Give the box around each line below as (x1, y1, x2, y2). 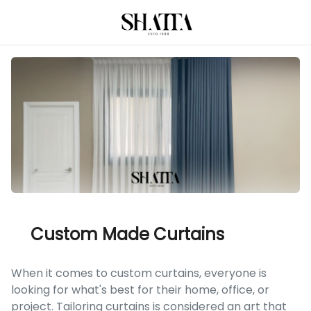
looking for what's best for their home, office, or (11, 281, 269, 298)
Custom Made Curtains (31, 222, 224, 246)
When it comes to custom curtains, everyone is (11, 264, 267, 281)
